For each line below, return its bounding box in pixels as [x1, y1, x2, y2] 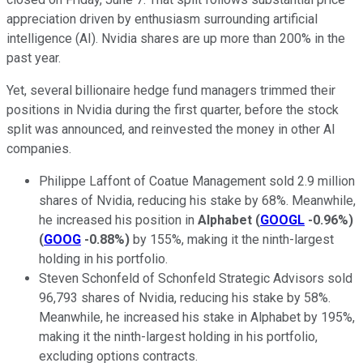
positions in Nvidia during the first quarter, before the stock [6, 101, 339, 117]
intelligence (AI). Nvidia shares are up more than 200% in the [6, 30, 345, 46]
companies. [6, 140, 71, 156]
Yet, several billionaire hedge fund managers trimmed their [6, 82, 335, 98]
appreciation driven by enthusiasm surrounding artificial [6, 11, 318, 27]
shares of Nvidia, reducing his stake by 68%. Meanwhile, [39, 192, 356, 208]
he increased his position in [39, 211, 198, 228]
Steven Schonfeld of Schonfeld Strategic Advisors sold [39, 270, 352, 286]
